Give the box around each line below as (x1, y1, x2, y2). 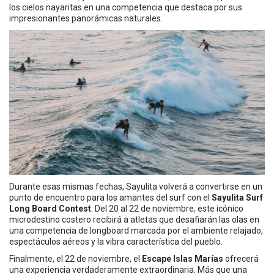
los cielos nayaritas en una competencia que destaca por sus (9, 2, 242, 13)
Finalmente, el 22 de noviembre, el (9, 254, 142, 264)
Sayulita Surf (212, 193, 263, 203)
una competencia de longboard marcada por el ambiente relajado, (9, 226, 263, 236)
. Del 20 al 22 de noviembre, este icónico (91, 204, 243, 214)
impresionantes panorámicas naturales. (9, 13, 163, 24)
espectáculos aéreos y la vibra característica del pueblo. (9, 237, 223, 247)
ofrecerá (223, 254, 259, 264)
